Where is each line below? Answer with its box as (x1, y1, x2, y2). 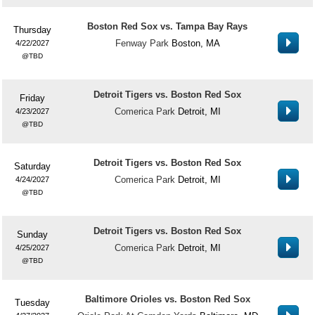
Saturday (13, 161, 51, 172)
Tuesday (14, 297, 50, 308)
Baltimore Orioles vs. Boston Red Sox (84, 294, 250, 304)
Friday (19, 93, 45, 103)
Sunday (16, 229, 48, 240)
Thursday (13, 25, 51, 35)
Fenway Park (115, 38, 169, 49)
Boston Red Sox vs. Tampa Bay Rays (87, 21, 247, 32)
